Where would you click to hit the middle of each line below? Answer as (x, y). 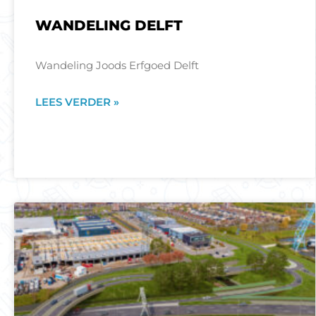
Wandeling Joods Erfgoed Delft (117, 65)
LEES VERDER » (77, 102)
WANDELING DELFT (109, 25)
